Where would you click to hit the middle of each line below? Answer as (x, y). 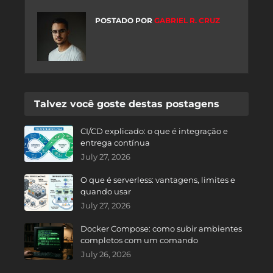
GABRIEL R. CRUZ (186, 21)
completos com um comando (139, 240)
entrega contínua (115, 143)
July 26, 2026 (106, 254)
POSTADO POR (124, 21)
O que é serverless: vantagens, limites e (158, 180)
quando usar (106, 192)
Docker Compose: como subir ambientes (161, 229)
